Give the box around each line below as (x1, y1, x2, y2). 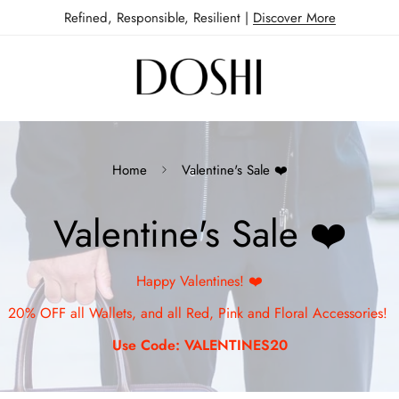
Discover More (252, 7, 336, 28)
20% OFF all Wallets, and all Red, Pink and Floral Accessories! (7, 302, 392, 323)
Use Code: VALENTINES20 (111, 334, 288, 355)
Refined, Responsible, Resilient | (63, 7, 253, 28)
